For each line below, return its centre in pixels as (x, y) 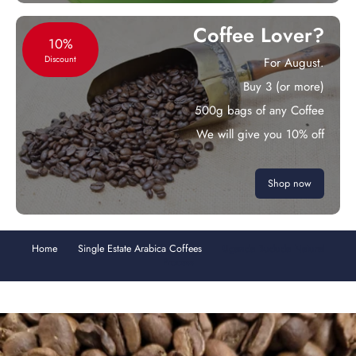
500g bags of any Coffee (259, 110)
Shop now (290, 184)
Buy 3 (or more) (284, 87)
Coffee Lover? (259, 35)
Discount (60, 59)
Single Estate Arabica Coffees (139, 249)
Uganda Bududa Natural (273, 249)
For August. (294, 63)
